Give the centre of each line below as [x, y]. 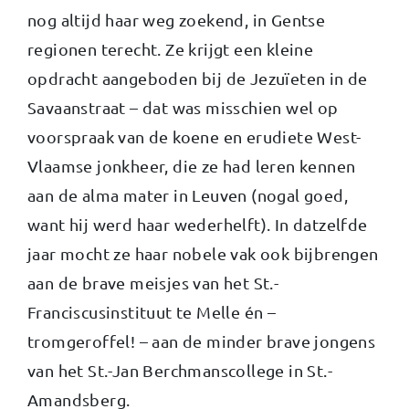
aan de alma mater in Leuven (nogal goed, [188, 194]
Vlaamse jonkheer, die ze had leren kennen [192, 165]
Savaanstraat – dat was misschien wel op [183, 107]
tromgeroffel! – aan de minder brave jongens [202, 341]
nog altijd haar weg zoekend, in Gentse [177, 19]
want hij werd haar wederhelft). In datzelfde [198, 224]
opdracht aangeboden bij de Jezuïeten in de [198, 78]
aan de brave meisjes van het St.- [153, 282]
